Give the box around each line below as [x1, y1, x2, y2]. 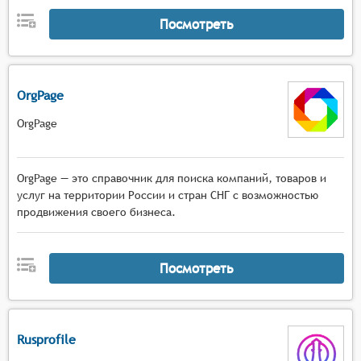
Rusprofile [17, 331, 76, 347]
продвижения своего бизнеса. [17, 205, 176, 218]
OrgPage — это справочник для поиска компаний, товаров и [17, 172, 326, 185]
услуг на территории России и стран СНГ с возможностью [17, 189, 318, 201]
